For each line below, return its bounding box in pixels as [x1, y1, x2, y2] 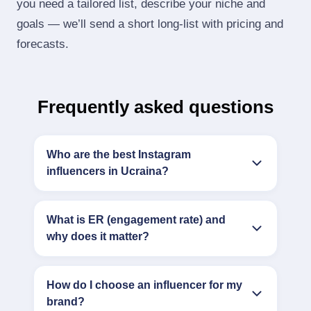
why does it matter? [47, 230, 149, 242]
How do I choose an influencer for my [47, 279, 242, 291]
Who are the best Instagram [47, 149, 191, 160]
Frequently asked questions [37, 96, 274, 117]
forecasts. [17, 37, 69, 51]
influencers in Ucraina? [47, 165, 169, 177]
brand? [47, 296, 85, 308]
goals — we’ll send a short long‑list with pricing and [17, 17, 283, 31]
